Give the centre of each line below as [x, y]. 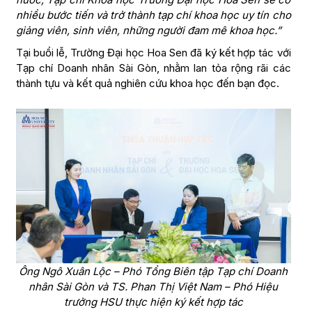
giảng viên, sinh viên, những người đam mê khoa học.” [148, 30]
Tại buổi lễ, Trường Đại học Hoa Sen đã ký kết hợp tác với [153, 52]
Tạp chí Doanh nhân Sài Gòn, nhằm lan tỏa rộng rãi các [153, 68]
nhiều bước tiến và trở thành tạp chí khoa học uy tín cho [153, 15]
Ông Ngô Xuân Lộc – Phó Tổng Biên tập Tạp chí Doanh [153, 271]
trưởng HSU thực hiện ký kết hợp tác [153, 302]
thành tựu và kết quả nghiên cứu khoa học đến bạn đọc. [147, 83]
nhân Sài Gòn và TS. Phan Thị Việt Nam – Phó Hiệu [153, 286]
